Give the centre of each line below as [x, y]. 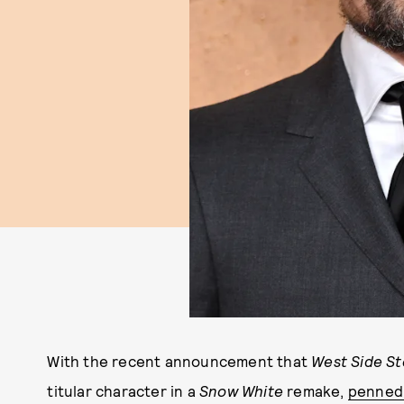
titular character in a [123, 390]
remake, [316, 390]
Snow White [241, 390]
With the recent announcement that [179, 361]
